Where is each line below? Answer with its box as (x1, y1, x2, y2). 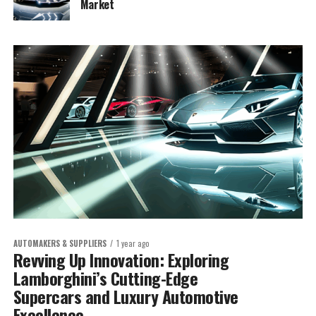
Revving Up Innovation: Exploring (13, 247, 229, 273)
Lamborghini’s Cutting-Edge (13, 265, 198, 291)
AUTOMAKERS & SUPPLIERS (13, 238, 107, 250)
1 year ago (116, 238, 150, 250)
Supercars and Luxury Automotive (13, 284, 238, 310)
